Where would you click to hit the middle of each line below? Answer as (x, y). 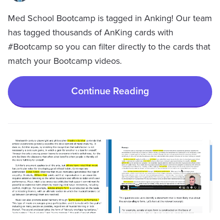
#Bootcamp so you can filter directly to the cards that (109, 47)
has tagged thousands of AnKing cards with (91, 32)
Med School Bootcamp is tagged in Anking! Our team (110, 18)
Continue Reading (110, 91)
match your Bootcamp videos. (65, 61)
